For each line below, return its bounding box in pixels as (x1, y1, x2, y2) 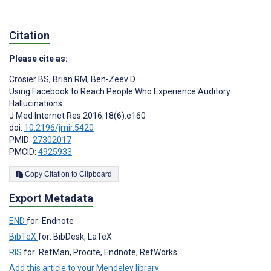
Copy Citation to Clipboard (79, 170, 112, 179)
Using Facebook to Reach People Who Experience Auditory (9, 87, 230, 97)
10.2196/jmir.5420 (24, 123, 94, 133)
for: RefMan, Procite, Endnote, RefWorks (24, 247, 177, 258)
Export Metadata (9, 192, 93, 205)
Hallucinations (9, 99, 62, 109)
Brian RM (51, 74, 87, 85)
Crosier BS (9, 74, 49, 85)
